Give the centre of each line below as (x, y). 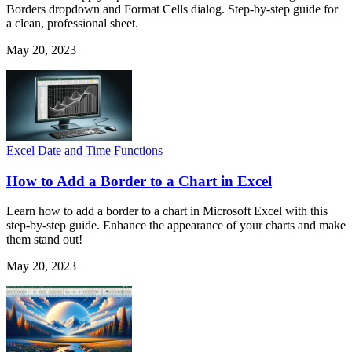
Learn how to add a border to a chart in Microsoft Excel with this (167, 211)
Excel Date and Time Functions (84, 151)
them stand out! (44, 240)
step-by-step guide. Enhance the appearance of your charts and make (176, 225)
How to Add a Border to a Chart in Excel (139, 181)
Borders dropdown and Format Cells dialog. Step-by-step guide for (172, 9)
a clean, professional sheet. (72, 24)
